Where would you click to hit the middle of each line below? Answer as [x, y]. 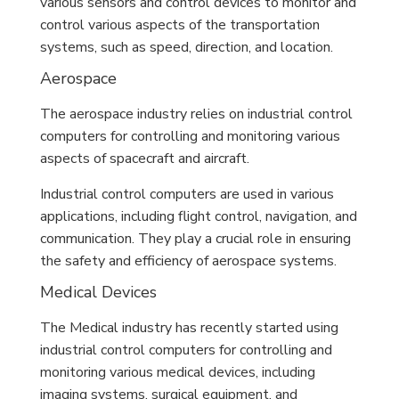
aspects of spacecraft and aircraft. [145, 159]
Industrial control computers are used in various [187, 194]
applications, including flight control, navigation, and [199, 216]
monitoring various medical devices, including [178, 372]
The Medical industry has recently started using [189, 328]
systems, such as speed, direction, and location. [187, 47]
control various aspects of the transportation [180, 25]
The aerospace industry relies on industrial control [196, 114]
